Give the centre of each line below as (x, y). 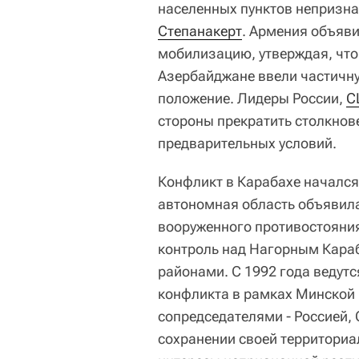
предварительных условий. (247, 143)
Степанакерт (200, 31)
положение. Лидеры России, (252, 99)
